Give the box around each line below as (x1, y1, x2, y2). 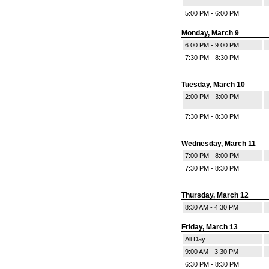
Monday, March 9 (181, 29, 239, 37)
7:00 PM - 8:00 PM (185, 152, 239, 159)
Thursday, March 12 (181, 191, 249, 199)
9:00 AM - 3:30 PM (185, 248, 238, 255)
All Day (185, 235, 205, 243)
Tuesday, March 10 (181, 80, 245, 89)
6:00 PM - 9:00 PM (185, 41, 239, 49)
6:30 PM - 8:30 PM (185, 261, 239, 268)
